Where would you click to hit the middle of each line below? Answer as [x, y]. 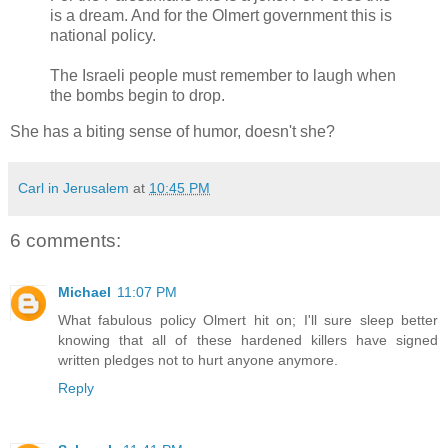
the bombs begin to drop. [137, 95]
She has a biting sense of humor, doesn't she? [172, 131]
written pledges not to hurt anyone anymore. [198, 360]
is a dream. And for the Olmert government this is [221, 15]
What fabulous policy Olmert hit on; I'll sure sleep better [248, 320]
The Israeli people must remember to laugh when [223, 75]
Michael [84, 292]
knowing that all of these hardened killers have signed [248, 340]
